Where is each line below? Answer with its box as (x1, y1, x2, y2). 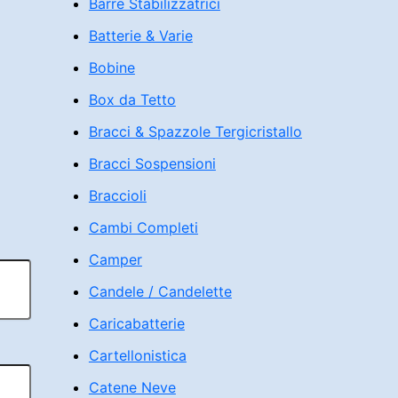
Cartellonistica (88, 346, 187, 365)
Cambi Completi (88, 219, 198, 237)
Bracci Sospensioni (88, 155, 216, 173)
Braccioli (88, 187, 147, 205)
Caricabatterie (88, 314, 185, 333)
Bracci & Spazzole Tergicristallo (88, 123, 302, 141)
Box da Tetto (88, 91, 176, 109)
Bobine (88, 59, 135, 77)
